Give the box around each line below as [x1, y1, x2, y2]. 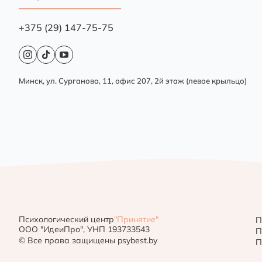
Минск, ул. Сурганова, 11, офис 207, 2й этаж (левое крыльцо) [19, 75, 247, 85]
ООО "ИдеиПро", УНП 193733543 [19, 223, 150, 235]
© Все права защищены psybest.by [19, 235, 157, 246]
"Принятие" [114, 213, 158, 225]
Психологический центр [19, 213, 114, 225]
